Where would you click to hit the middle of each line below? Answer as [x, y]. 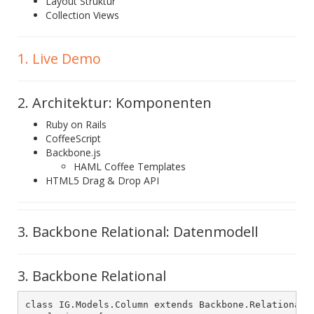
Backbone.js [73, 152]
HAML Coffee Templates [130, 166]
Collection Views [82, 15]
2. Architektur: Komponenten [115, 103]
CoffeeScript [73, 138]
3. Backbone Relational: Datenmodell [138, 232]
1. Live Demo [59, 59]
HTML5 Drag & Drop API [102, 180]
